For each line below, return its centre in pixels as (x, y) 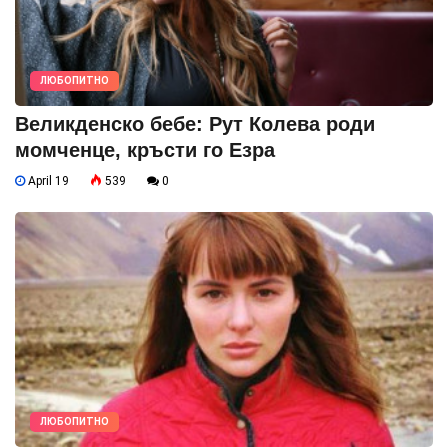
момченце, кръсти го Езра (145, 150)
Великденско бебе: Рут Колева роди (195, 124)
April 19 (47, 181)
